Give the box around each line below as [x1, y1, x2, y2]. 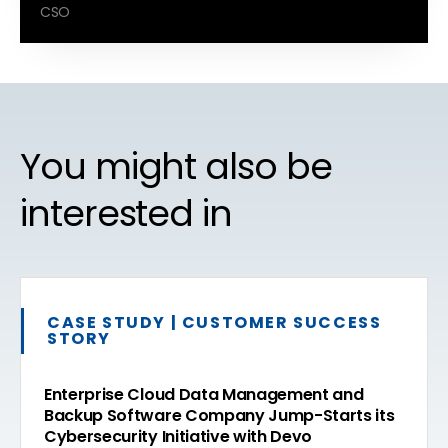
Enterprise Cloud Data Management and [44, 383, 364, 406]
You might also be [20, 141, 332, 192]
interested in [20, 188, 232, 239]
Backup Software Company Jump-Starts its [44, 404, 395, 427]
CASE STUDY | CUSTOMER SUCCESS [47, 311, 382, 334]
